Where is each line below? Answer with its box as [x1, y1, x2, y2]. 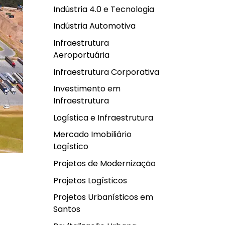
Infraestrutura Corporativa [53, 66, 159, 78]
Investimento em [53, 83, 121, 95]
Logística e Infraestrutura [53, 111, 153, 124]
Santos [53, 203, 80, 215]
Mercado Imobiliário [53, 129, 132, 141]
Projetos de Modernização [53, 157, 156, 169]
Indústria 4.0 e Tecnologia [53, 3, 154, 15]
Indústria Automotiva [53, 20, 136, 32]
